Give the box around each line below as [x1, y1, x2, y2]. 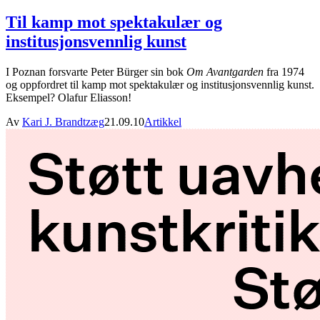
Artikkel [144, 115, 181, 128]
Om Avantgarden [186, 65, 264, 78]
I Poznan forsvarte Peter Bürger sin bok [6, 65, 186, 78]
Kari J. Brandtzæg [22, 115, 104, 128]
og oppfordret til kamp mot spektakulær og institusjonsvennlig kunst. [6, 78, 314, 91]
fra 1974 [264, 65, 304, 78]
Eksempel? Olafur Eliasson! [6, 91, 131, 104]
